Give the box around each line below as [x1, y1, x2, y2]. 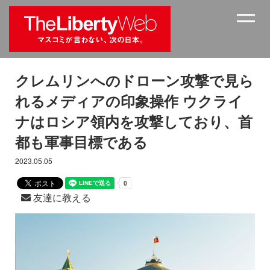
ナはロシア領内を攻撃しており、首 [15, 111, 253, 132]
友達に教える [31, 190, 91, 205]
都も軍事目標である [15, 131, 148, 152]
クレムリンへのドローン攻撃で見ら [15, 70, 254, 91]
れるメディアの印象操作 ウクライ [15, 90, 243, 111]
